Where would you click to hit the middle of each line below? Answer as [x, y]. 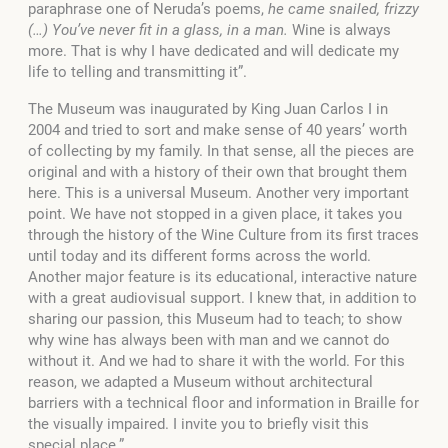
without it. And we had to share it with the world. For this [216, 361]
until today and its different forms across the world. [199, 256]
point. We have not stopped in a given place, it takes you [215, 214]
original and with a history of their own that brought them [217, 172]
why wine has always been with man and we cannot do [209, 340]
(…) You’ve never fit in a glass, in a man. [158, 30]
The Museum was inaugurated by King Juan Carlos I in [208, 109]
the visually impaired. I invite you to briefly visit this [198, 424]
